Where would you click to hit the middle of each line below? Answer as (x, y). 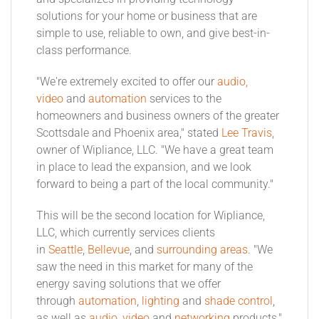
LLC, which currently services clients (126, 233)
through (57, 302)
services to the (184, 99)
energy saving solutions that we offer (129, 284)
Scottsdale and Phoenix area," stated (129, 134)
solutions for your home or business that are (147, 17)
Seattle (66, 250)
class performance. (85, 51)
